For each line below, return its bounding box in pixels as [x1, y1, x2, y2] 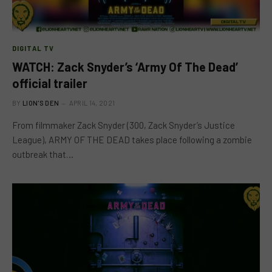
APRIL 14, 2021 [69, 98, 115, 107]
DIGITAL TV [12, 44, 54, 52]
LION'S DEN [22, 98, 59, 107]
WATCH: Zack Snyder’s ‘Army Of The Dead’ [12, 59, 238, 74]
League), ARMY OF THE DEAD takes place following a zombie [12, 134, 252, 145]
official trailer [12, 75, 87, 90]
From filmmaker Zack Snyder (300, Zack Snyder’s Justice [12, 119, 235, 131]
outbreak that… [12, 148, 73, 160]
